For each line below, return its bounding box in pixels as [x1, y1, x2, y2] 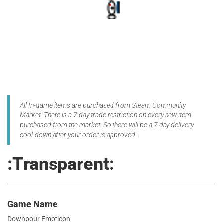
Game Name [7, 199, 57, 209]
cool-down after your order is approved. [20, 131, 137, 139]
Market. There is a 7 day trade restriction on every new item [20, 111, 191, 119]
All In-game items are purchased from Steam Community [20, 101, 186, 109]
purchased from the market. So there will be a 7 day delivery [20, 121, 194, 129]
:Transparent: [7, 154, 114, 174]
